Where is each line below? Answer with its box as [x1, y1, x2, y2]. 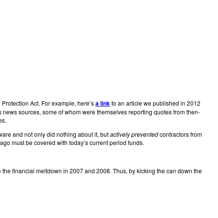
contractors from [158, 129, 202, 138]
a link [95, 98, 110, 108]
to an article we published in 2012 [109, 98, 200, 107]
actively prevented [109, 129, 158, 138]
